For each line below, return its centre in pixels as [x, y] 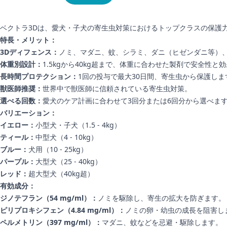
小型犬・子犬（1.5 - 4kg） [78, 125]
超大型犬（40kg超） [61, 173]
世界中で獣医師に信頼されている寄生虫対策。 [117, 88]
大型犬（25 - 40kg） [69, 161]
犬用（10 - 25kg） [58, 149]
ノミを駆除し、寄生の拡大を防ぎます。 [162, 198]
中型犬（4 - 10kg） [67, 137]
